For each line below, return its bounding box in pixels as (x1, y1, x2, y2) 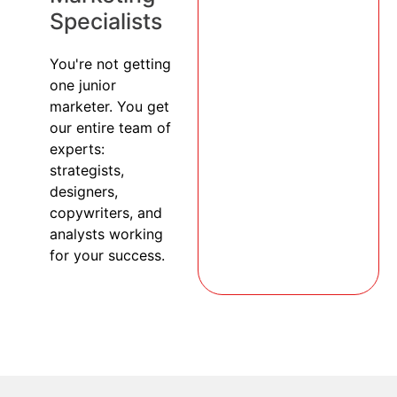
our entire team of (50, 118, 171, 136)
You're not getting (50, 54, 171, 73)
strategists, (50, 160, 124, 179)
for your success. (50, 245, 165, 264)
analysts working (50, 224, 163, 243)
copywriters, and (50, 203, 162, 222)
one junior (50, 75, 116, 94)
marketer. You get (50, 97, 169, 115)
